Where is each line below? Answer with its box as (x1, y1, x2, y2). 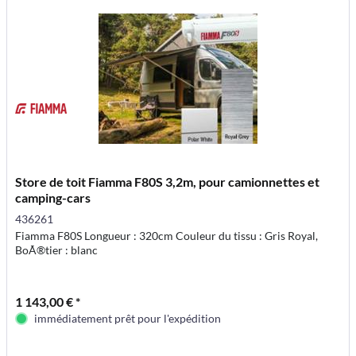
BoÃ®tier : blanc (15, 242, 99, 257)
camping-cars (15, 189, 91, 205)
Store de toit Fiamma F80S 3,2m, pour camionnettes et (15, 173, 320, 189)
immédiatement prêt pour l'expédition (34, 311, 222, 325)
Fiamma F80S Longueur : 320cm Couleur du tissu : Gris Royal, (15, 228, 319, 242)
